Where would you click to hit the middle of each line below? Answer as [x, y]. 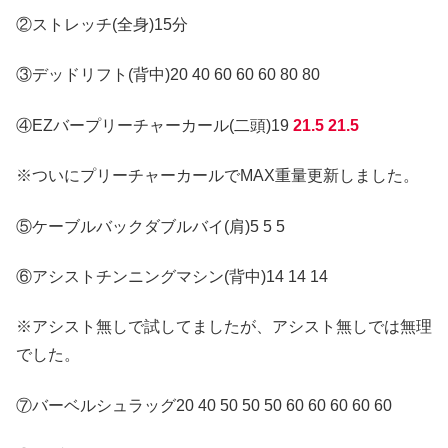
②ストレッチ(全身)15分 [102, 25]
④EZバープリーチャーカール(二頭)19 [154, 125]
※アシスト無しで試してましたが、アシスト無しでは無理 [224, 327]
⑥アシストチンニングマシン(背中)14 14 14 [172, 277]
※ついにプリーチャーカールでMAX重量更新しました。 [217, 176]
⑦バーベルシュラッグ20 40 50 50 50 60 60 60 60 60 [204, 405]
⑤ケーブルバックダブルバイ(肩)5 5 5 [150, 226]
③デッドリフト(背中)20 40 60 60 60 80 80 [168, 75]
